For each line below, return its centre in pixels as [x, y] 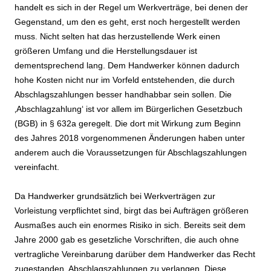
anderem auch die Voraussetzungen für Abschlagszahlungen [131, 153]
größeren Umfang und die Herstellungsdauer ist [106, 51]
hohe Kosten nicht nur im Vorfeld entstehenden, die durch [125, 80]
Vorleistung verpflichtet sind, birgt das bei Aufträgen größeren [132, 211]
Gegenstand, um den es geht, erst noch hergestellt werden [127, 22]
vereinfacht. [37, 167]
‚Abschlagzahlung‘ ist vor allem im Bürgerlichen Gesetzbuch [129, 109]
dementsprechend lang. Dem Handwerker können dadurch [127, 66]
